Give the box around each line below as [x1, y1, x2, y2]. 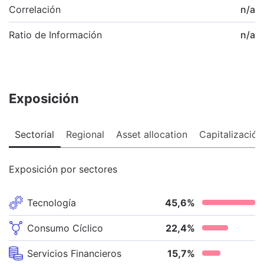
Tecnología [27, 196, 76, 209]
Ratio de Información [9, 28, 102, 41]
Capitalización [199, 128, 263, 140]
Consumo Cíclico [27, 222, 103, 234]
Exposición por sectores [9, 163, 117, 175]
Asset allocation [116, 128, 187, 140]
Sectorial [15, 128, 54, 140]
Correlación [9, 3, 61, 15]
